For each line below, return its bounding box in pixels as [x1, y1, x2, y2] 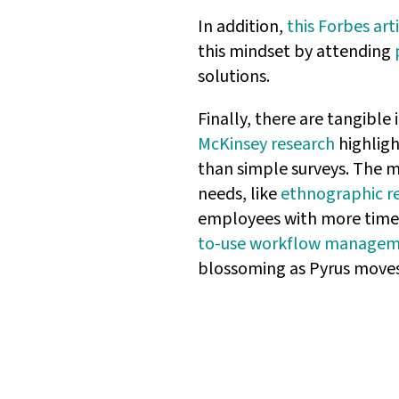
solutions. [198, 64, 270, 90]
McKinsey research [198, 132, 335, 158]
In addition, [198, 14, 287, 40]
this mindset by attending [198, 39, 395, 65]
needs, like [198, 182, 281, 208]
